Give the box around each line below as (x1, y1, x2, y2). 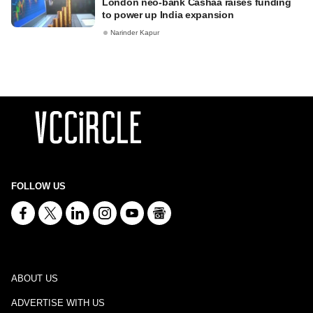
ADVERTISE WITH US (11, 298, 105, 308)
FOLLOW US (11, 181, 66, 191)
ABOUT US (11, 273, 58, 284)
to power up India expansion (102, 9, 234, 20)
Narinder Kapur (110, 29, 159, 37)
